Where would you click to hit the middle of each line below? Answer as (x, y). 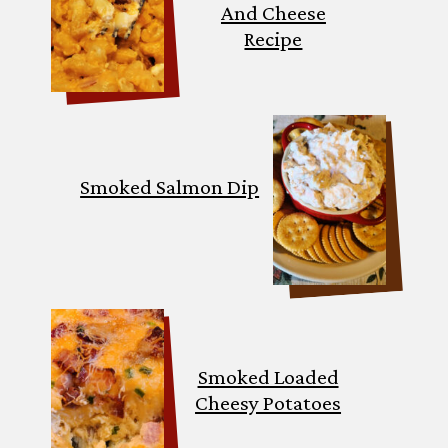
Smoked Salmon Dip (170, 187)
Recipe (273, 39)
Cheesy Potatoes (268, 402)
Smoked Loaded (268, 376)
